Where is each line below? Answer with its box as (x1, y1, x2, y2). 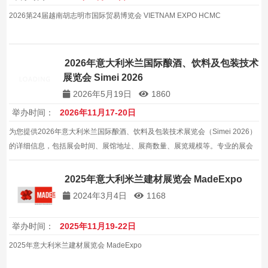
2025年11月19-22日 (60, 221, 136, 231)
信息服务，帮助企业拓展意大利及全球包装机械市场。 (9, 156, 182, 165)
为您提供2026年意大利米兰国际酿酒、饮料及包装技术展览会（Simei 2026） (9, 127, 257, 136)
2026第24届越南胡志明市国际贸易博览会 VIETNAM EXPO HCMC (9, 11, 221, 20)
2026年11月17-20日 (60, 108, 136, 118)
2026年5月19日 (73, 89, 132, 99)
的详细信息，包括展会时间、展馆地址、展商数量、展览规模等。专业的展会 (9, 142, 254, 151)
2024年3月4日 (73, 191, 127, 201)
